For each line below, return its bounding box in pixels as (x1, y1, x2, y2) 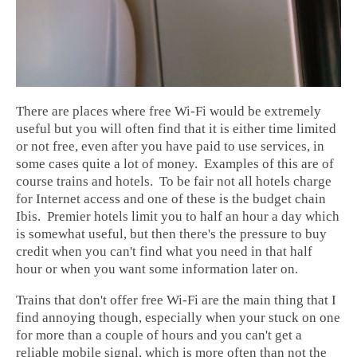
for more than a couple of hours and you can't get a (16, 328, 302, 343)
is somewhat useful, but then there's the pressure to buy (16, 226, 327, 242)
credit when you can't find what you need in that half (16, 244, 312, 260)
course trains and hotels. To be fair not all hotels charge (16, 174, 331, 190)
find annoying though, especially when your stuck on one (16, 310, 340, 326)
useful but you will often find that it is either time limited (16, 121, 336, 137)
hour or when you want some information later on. (16, 261, 298, 277)
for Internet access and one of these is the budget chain (16, 191, 326, 207)
